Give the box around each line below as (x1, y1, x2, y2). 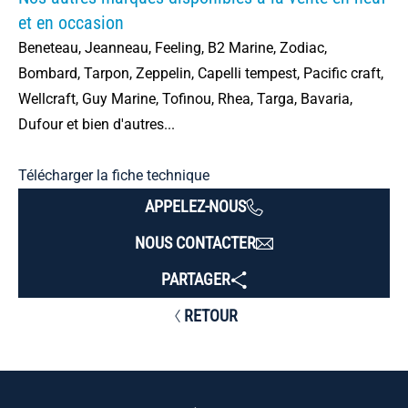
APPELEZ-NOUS (145, 197, 246, 216)
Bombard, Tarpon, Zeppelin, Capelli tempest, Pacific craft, (18, 65, 383, 82)
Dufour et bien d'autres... (18, 116, 175, 133)
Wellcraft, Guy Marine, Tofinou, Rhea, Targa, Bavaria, (18, 90, 352, 107)
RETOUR (183, 306, 238, 325)
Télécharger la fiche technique (18, 167, 209, 184)
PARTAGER (160, 270, 230, 289)
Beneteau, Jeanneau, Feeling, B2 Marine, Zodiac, (18, 39, 327, 56)
